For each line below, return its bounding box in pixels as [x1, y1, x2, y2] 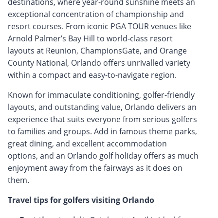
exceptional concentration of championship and [8, 8, 184, 19]
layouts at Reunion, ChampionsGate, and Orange [8, 45, 187, 56]
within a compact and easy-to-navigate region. [8, 69, 177, 80]
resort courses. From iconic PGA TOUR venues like [8, 20, 191, 32]
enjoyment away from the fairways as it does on [8, 162, 182, 173]
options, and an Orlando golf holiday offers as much [8, 150, 199, 161]
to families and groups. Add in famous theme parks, [8, 126, 197, 137]
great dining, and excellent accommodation [8, 138, 167, 149]
